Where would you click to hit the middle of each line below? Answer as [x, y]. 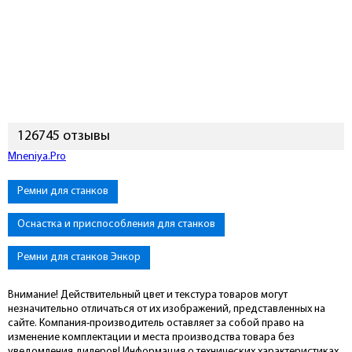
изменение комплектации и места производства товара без [151, 337]
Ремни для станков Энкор [79, 257]
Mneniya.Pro [37, 157]
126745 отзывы [64, 136]
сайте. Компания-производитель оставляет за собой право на [156, 323]
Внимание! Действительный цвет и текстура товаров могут [148, 295]
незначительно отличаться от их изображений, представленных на [167, 309]
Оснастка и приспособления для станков [116, 224]
